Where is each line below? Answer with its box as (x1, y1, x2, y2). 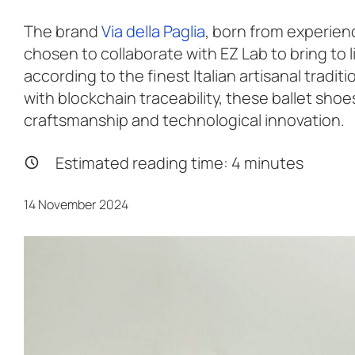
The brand (24, 21, 101, 42)
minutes (241, 152, 303, 174)
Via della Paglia (101, 21, 205, 42)
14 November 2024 (24, 196, 128, 213)
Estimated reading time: (55, 152, 231, 174)
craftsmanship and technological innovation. (24, 109, 345, 131)
